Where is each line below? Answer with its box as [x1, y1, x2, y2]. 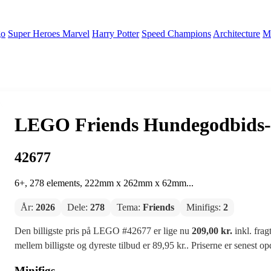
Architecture [213, 28, 260, 39]
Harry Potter [92, 28, 139, 39]
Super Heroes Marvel [8, 28, 90, 39]
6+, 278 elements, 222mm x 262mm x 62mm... [14, 177, 194, 188]
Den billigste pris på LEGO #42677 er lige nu [14, 225, 192, 236]
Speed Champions [142, 28, 211, 39]
